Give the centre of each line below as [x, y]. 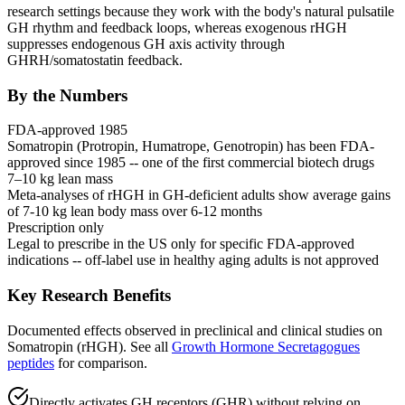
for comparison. [101, 363]
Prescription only [56, 228]
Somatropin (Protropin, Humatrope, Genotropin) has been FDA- [191, 146]
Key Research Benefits [89, 295]
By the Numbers [67, 95]
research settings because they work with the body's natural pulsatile [201, 11]
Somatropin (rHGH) [65, 346]
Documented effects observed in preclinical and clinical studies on [195, 330]
